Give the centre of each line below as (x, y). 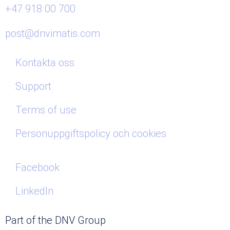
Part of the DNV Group (55, 220)
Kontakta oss (45, 62)
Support (33, 86)
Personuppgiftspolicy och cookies (91, 133)
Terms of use (46, 110)
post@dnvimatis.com (53, 33)
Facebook (37, 167)
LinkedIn (34, 191)
